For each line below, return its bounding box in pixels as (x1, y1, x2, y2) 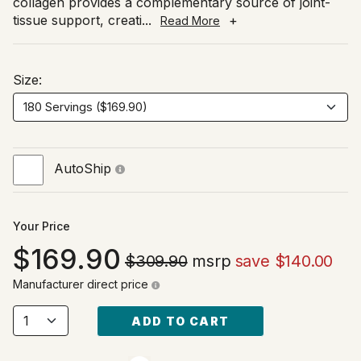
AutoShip (54, 160, 115, 177)
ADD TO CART (131, 313, 230, 328)
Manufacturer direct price (13, 276, 151, 291)
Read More (160, 14, 220, 28)
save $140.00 (234, 251, 334, 271)
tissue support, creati (13, 12, 142, 29)
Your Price (13, 218, 70, 233)
